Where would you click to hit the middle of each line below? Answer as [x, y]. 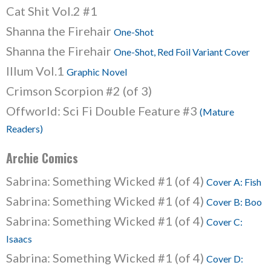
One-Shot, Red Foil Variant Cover [182, 52]
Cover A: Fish [234, 182]
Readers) [24, 129]
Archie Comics [42, 158]
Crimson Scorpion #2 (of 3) [79, 91]
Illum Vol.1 [36, 71]
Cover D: [225, 259]
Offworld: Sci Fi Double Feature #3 [103, 111]
